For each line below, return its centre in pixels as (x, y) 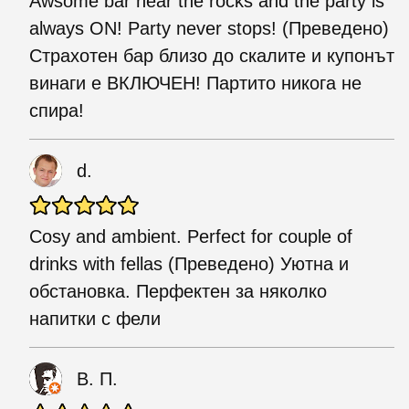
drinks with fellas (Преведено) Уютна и (189, 263)
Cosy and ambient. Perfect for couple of (191, 236)
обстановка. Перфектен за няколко (178, 291)
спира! (57, 110)
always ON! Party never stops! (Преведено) (209, 28)
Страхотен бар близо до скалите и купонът (212, 55)
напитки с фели (95, 318)
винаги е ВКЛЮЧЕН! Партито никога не (195, 83)
